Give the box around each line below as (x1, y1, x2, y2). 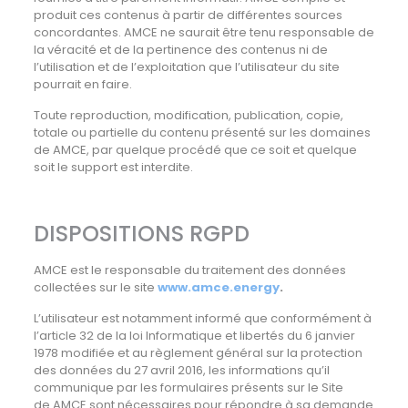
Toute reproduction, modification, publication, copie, (33, 107, 343, 124)
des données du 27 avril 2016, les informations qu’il (33, 362, 330, 379)
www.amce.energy (157, 279, 280, 296)
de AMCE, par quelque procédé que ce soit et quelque (33, 141, 357, 158)
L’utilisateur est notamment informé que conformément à (33, 310, 372, 327)
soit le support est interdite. (33, 158, 193, 176)
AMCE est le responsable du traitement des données (33, 261, 346, 279)
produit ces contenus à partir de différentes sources (33, 6, 342, 24)
